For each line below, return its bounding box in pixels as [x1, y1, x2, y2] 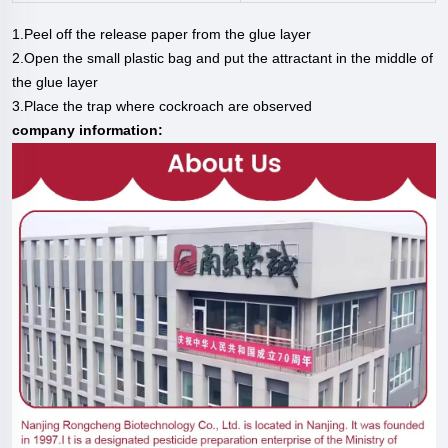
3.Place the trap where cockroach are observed [12, 98, 312, 115]
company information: [12, 122, 163, 139]
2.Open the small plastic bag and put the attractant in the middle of [12, 50, 433, 67]
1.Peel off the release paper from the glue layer [12, 26, 311, 43]
